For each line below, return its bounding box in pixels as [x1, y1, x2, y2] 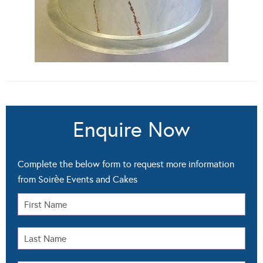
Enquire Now [73, 117, 190, 143]
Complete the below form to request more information [18, 159, 234, 170]
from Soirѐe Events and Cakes [18, 174, 137, 186]
